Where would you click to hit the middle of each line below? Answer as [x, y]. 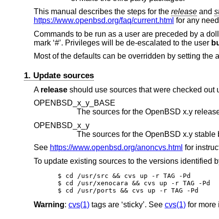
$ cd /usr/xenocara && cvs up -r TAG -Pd [134, 183]
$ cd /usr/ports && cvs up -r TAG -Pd [128, 191]
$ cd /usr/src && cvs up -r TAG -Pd [124, 176]
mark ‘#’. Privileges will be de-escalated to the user [122, 43]
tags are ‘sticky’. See [127, 205]
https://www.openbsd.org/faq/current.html [104, 21]
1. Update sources [59, 75]
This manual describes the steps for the [102, 12]
